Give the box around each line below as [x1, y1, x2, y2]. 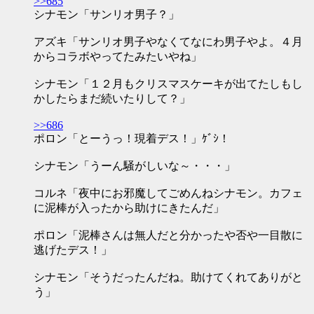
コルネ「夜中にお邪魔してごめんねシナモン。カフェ [34, 187, 303, 199]
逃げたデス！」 [34, 244, 112, 256]
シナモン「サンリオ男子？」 [34, 8, 179, 20]
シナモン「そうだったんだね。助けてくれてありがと [34, 271, 303, 283]
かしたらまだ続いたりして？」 [34, 93, 191, 104]
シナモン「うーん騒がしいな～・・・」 [34, 160, 235, 172]
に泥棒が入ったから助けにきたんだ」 [34, 202, 224, 214]
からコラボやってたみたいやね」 [34, 50, 202, 62]
